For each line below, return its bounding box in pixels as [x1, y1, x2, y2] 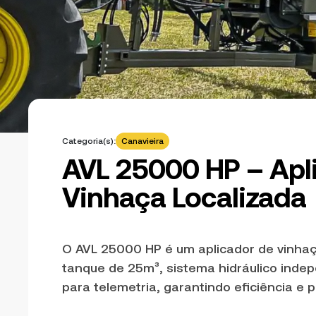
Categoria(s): [62, 136, 116, 145]
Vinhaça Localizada [62, 181, 306, 213]
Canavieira [121, 136, 164, 145]
